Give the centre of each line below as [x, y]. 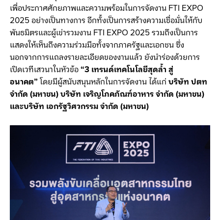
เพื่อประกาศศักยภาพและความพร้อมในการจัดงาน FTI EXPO [107, 8]
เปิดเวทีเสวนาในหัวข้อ [44, 69]
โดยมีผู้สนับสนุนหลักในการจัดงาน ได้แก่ [104, 82]
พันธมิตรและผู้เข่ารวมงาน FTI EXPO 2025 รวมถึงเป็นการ [104, 33]
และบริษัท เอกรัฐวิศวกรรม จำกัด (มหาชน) [79, 106]
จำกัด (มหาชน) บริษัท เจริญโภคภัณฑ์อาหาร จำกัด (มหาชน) [107, 94]
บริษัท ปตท [188, 82]
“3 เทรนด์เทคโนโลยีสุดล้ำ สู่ [126, 69]
